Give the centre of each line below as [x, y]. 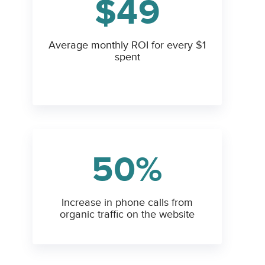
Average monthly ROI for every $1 [127, 46]
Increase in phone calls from [127, 203]
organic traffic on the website [127, 215]
